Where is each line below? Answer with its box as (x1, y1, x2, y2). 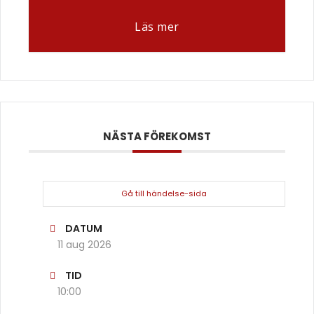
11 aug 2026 (57, 237, 111, 252)
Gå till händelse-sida (121, 187, 207, 199)
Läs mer (135, 18, 179, 34)
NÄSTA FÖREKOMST (103, 128, 211, 144)
